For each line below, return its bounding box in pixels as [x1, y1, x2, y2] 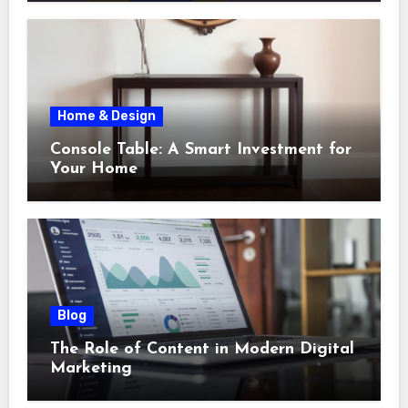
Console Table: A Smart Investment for [49, 141, 352, 159]
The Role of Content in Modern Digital [49, 341, 354, 359]
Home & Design [56, 108, 156, 125]
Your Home [49, 160, 138, 178]
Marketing [49, 360, 132, 378]
